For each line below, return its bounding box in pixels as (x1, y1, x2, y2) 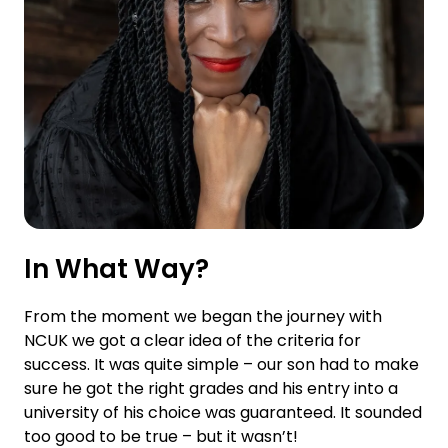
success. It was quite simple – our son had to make (24, 353, 419, 377)
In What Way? (24, 251, 209, 288)
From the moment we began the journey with (24, 305, 382, 329)
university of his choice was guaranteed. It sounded (24, 401, 422, 425)
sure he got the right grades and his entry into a (24, 377, 398, 401)
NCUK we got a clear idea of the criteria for (24, 329, 361, 353)
